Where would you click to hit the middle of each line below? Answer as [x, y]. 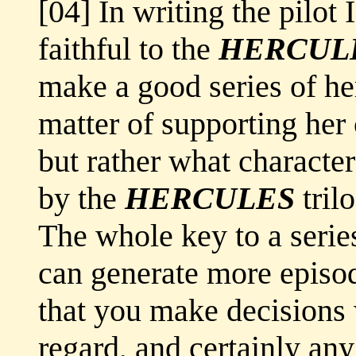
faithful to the [128, 49]
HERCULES [210, 199]
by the [81, 199]
